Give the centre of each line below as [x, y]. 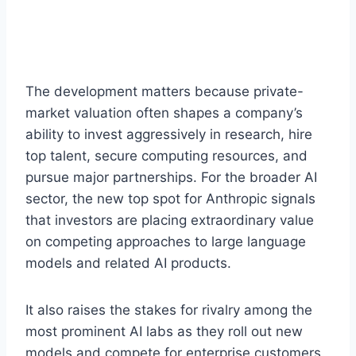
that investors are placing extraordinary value [170, 220]
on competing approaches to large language [166, 241]
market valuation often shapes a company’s [164, 112]
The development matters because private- [164, 91]
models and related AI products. [128, 263]
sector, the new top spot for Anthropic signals [170, 198]
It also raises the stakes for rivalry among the [169, 310]
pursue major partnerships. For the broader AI [171, 177]
